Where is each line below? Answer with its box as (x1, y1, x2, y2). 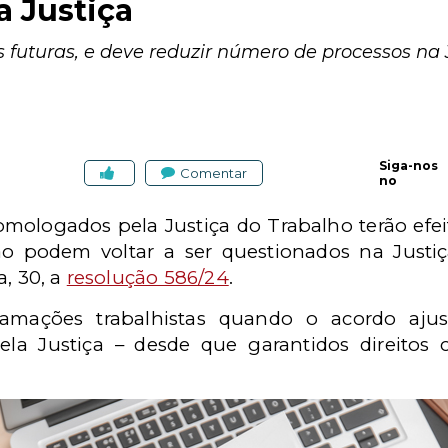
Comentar (180, 164, 247, 181)
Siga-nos (379, 158, 438, 173)
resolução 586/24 (66, 266, 229, 289)
